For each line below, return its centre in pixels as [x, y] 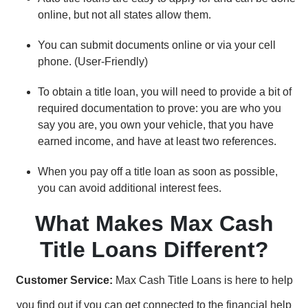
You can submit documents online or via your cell [157, 45]
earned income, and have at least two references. [157, 141]
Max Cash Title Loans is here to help [204, 280]
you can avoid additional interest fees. [131, 188]
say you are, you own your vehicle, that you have [156, 125]
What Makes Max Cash [154, 223]
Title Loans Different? [154, 250]
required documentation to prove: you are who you [159, 108]
